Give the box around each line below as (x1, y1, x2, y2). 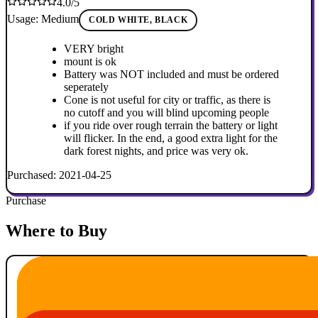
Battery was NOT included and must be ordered (64, 68, 279, 81)
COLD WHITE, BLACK (89, 15, 188, 26)
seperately (64, 81, 109, 94)
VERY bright (64, 43, 124, 55)
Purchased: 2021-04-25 (7, 169, 111, 182)
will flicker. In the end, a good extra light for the (64, 132, 278, 145)
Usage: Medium (7, 13, 79, 26)
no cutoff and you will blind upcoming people (64, 106, 269, 119)
